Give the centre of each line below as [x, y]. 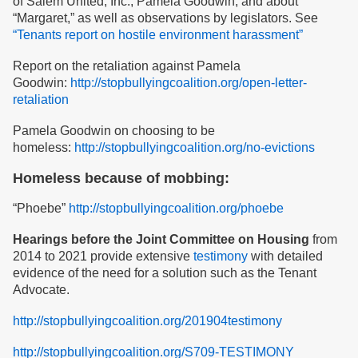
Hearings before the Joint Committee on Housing [161, 239]
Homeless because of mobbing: [121, 178]
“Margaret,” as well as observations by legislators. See [165, 18]
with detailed [285, 256]
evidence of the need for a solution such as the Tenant [165, 273]
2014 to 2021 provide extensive [103, 256]
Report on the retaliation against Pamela [127, 66]
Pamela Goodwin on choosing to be [114, 131]
